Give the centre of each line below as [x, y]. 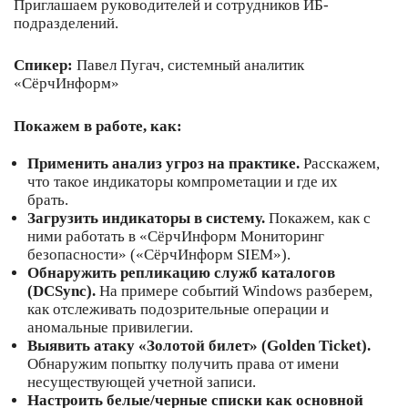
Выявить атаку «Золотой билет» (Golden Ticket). [199, 346]
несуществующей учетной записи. [142, 382]
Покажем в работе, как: [98, 126]
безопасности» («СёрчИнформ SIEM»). [159, 255]
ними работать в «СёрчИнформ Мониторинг [176, 237]
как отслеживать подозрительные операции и [178, 310]
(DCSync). [61, 291]
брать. [48, 200]
